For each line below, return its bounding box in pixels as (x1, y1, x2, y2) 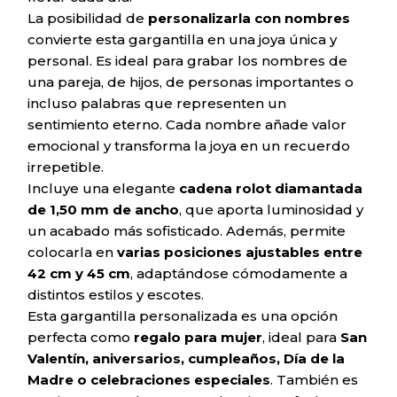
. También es (270, 371, 359, 388)
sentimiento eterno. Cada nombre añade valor (27, 116, 347, 133)
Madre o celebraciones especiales (27, 371, 271, 388)
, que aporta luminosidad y (179, 201, 364, 218)
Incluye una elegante (27, 180, 180, 197)
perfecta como (27, 329, 135, 346)
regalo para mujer (134, 329, 263, 346)
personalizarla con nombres (148, 10, 351, 27)
